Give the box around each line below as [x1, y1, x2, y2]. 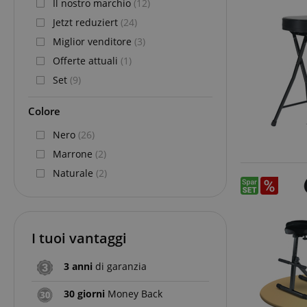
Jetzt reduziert [53, 15, 121, 29]
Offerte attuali [53, 53, 121, 67]
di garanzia [93, 259, 147, 273]
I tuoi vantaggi [32, 228, 127, 247]
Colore [28, 103, 60, 119]
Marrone [53, 147, 95, 160]
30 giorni [64, 286, 105, 300]
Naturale [53, 166, 96, 180]
